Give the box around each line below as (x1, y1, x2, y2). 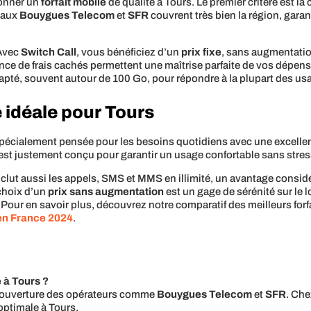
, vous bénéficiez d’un (76, 47, 182, 58)
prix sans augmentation (48, 186, 165, 198)
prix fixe (181, 47, 222, 58)
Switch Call (21, 47, 77, 58)
